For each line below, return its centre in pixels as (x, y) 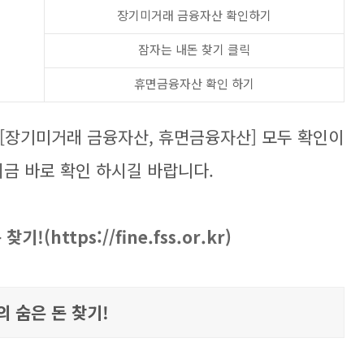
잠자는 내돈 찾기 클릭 (194, 49)
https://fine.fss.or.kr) (141, 236)
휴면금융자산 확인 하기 (194, 83)
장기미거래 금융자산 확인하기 (194, 15)
